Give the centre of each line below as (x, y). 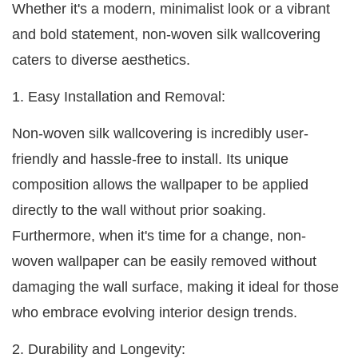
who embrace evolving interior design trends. (155, 313)
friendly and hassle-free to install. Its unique (150, 159)
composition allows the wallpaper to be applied (160, 185)
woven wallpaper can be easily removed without (164, 262)
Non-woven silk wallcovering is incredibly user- (160, 134)
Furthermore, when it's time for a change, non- (159, 236)
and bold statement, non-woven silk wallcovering (166, 35)
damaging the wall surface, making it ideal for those (175, 287)
